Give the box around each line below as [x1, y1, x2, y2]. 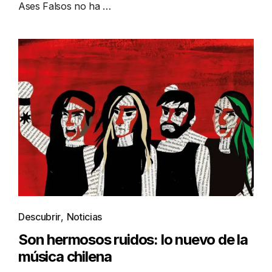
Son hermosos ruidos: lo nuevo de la [18, 230, 248, 248]
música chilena [18, 247, 112, 265]
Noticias [66, 210, 102, 223]
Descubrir [18, 210, 61, 223]
